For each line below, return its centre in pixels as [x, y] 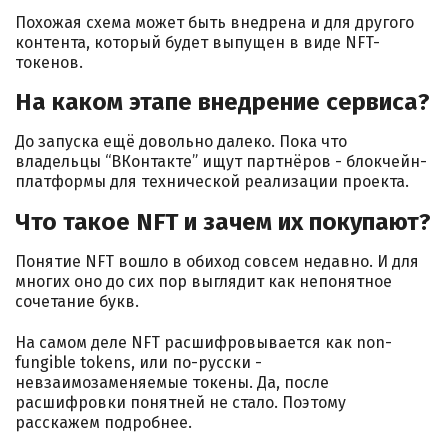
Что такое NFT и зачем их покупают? [223, 222]
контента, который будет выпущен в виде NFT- [197, 42]
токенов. [51, 62]
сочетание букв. [77, 302]
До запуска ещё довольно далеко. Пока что [181, 142]
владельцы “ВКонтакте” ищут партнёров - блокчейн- [221, 162]
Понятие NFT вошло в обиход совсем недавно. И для [217, 262]
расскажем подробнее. [103, 423]
